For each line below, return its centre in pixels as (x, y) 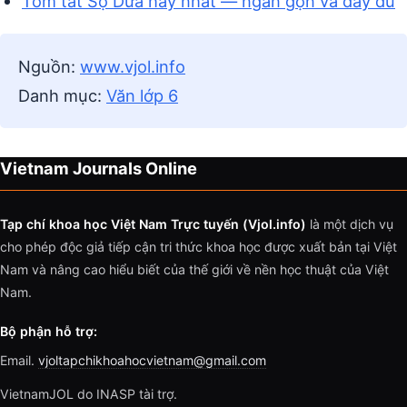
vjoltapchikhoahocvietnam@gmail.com (152, 361)
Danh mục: (62, 96)
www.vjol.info (133, 67)
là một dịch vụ (350, 224)
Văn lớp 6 (142, 96)
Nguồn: (49, 67)
